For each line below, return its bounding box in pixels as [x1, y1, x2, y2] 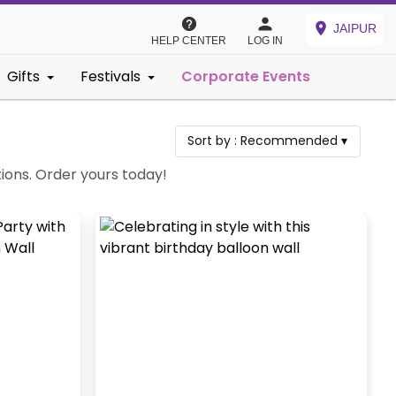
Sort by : [187, 132, 241, 150]
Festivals [80, 66, 141, 87]
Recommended [240, 132, 339, 150]
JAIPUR [333, 21, 377, 36]
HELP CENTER [151, 34, 226, 47]
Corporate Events [181, 66, 310, 87]
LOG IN [247, 34, 283, 47]
